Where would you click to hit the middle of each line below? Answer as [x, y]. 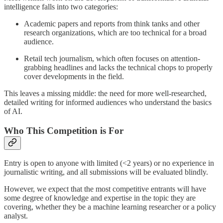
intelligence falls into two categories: [61, 6]
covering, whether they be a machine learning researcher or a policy [110, 207]
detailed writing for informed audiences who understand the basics [108, 102]
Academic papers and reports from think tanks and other [112, 23]
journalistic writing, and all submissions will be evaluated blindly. [106, 172]
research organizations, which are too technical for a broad [115, 32]
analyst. [16, 216]
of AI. [13, 111]
